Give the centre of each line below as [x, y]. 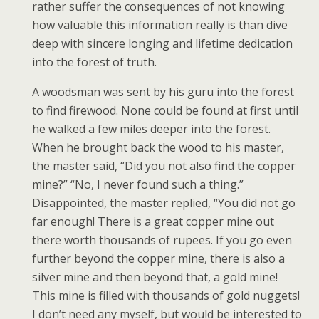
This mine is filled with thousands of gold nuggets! [166, 296]
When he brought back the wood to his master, [158, 147]
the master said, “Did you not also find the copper [164, 166]
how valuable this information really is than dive [160, 25]
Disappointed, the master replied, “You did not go [164, 203]
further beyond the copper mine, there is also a [158, 258]
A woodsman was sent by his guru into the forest [163, 92]
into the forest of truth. [94, 62]
